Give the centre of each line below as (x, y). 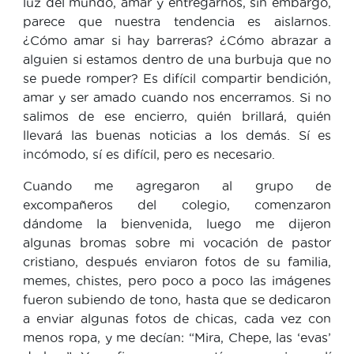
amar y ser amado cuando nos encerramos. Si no (177, 97)
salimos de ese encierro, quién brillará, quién (177, 116)
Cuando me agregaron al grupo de (177, 185)
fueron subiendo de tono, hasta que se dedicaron (177, 299)
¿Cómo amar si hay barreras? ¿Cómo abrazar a (177, 40)
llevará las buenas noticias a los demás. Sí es (177, 135)
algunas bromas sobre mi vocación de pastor (177, 242)
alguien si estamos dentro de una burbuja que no (177, 59)
